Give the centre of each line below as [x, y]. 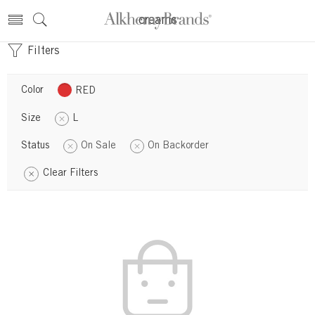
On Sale [98, 146]
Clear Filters [70, 174]
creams [157, 21]
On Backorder [178, 146]
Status [35, 146]
